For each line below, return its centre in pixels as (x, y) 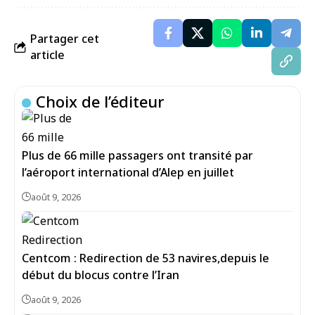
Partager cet (65, 39)
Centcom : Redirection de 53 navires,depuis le (146, 258)
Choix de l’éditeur (101, 101)
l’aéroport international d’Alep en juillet (128, 172)
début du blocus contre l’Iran (101, 275)
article (47, 55)
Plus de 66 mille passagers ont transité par (137, 155)
